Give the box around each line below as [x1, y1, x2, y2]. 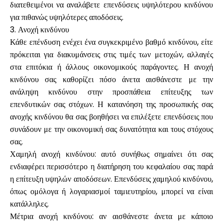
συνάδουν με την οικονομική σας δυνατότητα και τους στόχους [10, 123, 213, 135]
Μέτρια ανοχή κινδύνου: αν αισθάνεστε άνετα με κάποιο [10, 211, 213, 222]
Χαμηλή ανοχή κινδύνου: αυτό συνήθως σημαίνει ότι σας [10, 148, 213, 160]
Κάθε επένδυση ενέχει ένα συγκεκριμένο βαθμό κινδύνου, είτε [10, 36, 213, 48]
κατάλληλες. [10, 198, 49, 210]
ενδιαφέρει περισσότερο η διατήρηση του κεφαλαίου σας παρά [10, 161, 213, 172]
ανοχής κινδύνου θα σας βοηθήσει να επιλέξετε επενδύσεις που [10, 111, 213, 122]
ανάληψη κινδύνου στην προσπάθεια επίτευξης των [10, 86, 213, 98]
